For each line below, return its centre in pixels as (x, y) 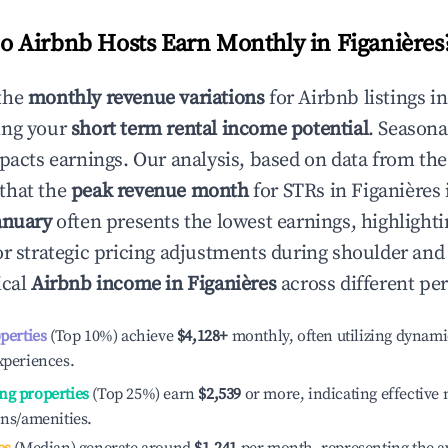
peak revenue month (159, 191)
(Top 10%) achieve (110, 336)
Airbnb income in (109, 284)
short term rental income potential (219, 129)
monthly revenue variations (146, 98)
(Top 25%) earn (141, 394)
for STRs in (300, 191)
